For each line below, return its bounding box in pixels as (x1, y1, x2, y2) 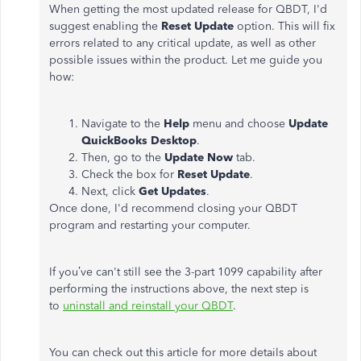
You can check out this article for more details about (49, 346, 317, 359)
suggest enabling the (49, 19, 161, 33)
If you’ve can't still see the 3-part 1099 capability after (49, 265, 322, 279)
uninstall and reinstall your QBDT (63, 299, 233, 313)
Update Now (164, 151, 236, 164)
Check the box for (81, 168, 177, 181)
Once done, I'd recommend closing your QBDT (49, 201, 297, 215)
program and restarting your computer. (49, 218, 251, 232)
